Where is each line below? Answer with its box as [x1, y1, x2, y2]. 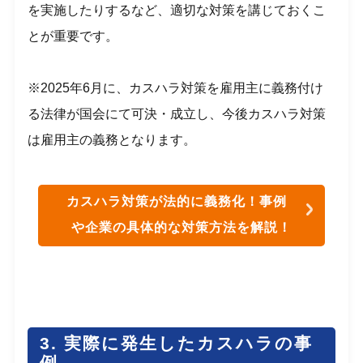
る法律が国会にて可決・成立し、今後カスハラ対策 [28, 106, 327, 121]
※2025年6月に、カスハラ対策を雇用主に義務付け [28, 80, 324, 95]
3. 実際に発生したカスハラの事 [40, 334, 314, 353]
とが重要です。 [28, 28, 119, 43]
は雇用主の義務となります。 [28, 132, 197, 147]
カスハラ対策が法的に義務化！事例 [66, 194, 287, 208]
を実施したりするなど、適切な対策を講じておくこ [28, 2, 327, 17]
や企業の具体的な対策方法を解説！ [71, 220, 292, 234]
